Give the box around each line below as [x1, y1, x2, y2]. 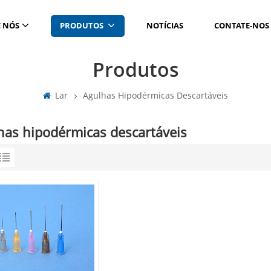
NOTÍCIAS [146, 20, 183, 31]
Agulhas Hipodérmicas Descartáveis [83, 89, 229, 101]
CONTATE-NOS [214, 20, 270, 31]
